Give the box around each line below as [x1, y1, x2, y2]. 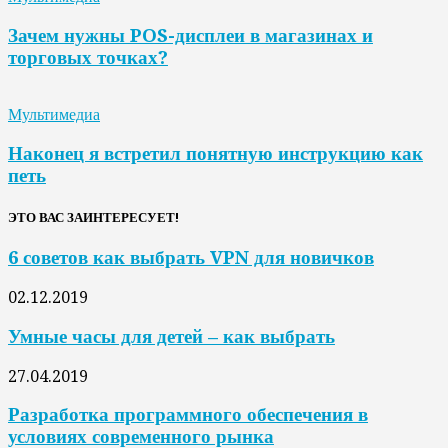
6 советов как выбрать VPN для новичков [8, 247, 374, 269]
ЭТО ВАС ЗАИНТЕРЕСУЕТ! [8, 210, 179, 226]
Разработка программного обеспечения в [8, 404, 368, 426]
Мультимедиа [8, 105, 100, 125]
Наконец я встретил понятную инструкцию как [8, 142, 423, 164]
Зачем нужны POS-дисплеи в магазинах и [8, 24, 373, 46]
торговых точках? [8, 46, 168, 68]
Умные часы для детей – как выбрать [8, 325, 335, 347]
